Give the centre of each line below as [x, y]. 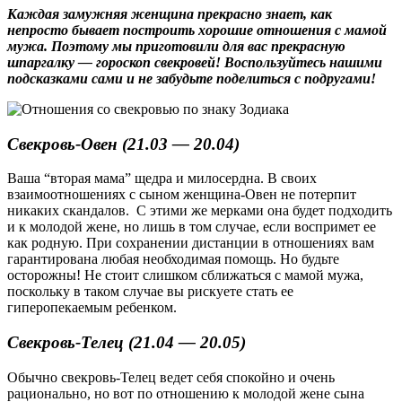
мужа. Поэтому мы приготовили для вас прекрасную [176, 46]
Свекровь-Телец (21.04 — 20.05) [127, 342]
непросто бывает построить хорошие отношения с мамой [197, 30]
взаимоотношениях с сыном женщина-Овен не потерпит [182, 195]
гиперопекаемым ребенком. [92, 308]
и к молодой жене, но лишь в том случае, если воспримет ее [192, 227]
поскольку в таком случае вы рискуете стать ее [150, 292]
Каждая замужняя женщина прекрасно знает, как [170, 13]
